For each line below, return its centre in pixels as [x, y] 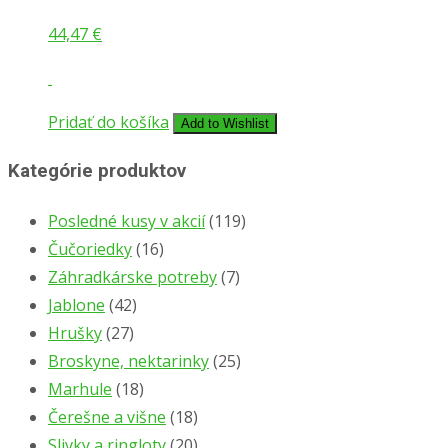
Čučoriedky [90, 248]
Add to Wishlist [225, 124]
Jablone [76, 304]
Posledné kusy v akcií [126, 220]
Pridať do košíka [108, 122]
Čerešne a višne [107, 416]
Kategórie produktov [97, 170]
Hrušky [75, 332]
